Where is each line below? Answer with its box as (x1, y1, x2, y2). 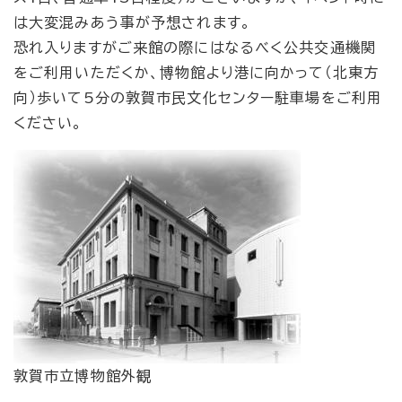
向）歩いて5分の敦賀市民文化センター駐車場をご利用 (13, 91, 382, 106)
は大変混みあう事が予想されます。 (13, 15, 251, 31)
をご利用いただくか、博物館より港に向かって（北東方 (13, 66, 379, 81)
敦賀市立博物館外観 (13, 369, 153, 384)
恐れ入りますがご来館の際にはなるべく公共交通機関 (13, 40, 376, 56)
